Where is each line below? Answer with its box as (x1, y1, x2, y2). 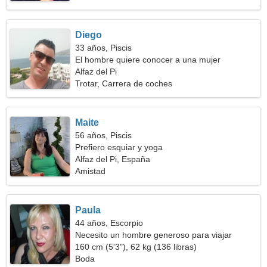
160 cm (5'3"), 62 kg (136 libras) (75, 242, 197, 252)
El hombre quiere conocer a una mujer (75, 55, 221, 64)
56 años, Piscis (75, 131, 132, 140)
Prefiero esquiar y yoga (75, 142, 163, 152)
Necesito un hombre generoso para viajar (75, 230, 232, 240)
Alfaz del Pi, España (75, 154, 151, 164)
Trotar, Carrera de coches (75, 79, 173, 88)
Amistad (75, 166, 106, 176)
